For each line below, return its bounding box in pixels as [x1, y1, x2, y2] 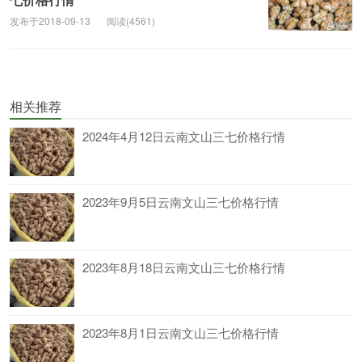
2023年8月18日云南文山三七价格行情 [82, 259, 285, 276]
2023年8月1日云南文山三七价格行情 [82, 324, 279, 341]
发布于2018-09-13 [10, 14, 90, 27]
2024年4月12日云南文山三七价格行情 [82, 128, 285, 145]
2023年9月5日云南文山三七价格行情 [82, 193, 279, 210]
